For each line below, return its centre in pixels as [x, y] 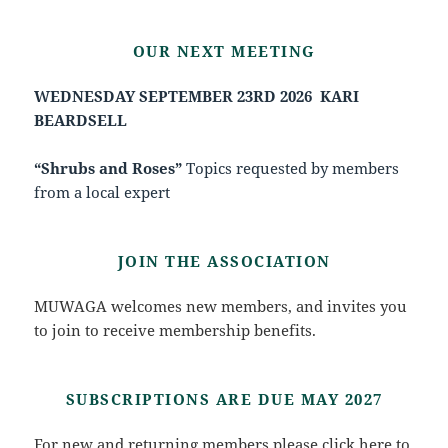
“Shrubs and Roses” [108, 167]
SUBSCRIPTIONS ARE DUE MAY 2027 [224, 398]
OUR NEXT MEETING [224, 50]
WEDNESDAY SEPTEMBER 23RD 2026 [173, 95]
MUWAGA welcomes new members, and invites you [221, 305]
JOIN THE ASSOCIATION [224, 260]
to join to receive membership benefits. [175, 329]
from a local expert [102, 191]
